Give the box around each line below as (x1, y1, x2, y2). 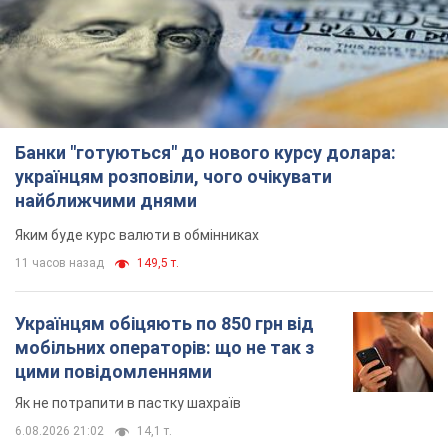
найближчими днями (15, 190, 197, 212)
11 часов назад (15, 256, 104, 271)
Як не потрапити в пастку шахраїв (15, 395, 241, 412)
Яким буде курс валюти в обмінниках (15, 227, 259, 244)
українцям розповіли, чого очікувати (15, 166, 332, 188)
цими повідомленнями (15, 361, 212, 383)
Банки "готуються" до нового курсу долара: (15, 142, 396, 164)
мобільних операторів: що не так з (15, 337, 314, 359)
